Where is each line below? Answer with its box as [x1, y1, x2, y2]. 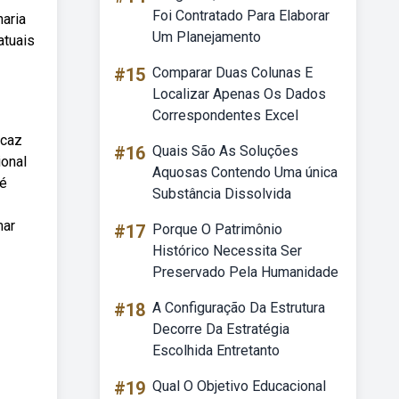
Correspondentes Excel [152, 107, 298, 124]
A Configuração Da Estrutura [152, 299, 325, 316]
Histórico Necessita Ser [152, 242, 302, 259]
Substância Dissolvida [152, 185, 291, 202]
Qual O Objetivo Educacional [152, 378, 326, 395]
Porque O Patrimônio [152, 221, 282, 238]
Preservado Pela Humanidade [152, 264, 338, 281]
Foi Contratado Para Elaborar [152, 7, 330, 24]
